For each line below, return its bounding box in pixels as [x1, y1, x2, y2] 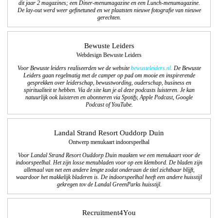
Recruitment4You [82, 209, 136, 217]
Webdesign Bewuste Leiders [76, 52, 142, 58]
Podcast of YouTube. [85, 101, 133, 108]
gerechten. [97, 14, 121, 21]
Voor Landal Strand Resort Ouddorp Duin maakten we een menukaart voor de [18, 152, 200, 159]
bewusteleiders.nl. [130, 65, 172, 72]
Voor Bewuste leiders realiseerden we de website [17, 65, 131, 72]
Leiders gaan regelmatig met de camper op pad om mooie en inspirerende [23, 72, 195, 79]
